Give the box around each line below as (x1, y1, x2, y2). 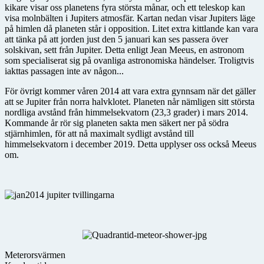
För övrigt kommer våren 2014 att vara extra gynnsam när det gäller (5, 85, 256, 96)
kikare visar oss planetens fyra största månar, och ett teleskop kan (5, 2, 245, 12)
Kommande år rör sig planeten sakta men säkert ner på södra (5, 117, 229, 128)
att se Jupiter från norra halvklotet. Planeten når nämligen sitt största (5, 96, 255, 107)
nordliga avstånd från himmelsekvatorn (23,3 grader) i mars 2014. (5, 107, 248, 117)
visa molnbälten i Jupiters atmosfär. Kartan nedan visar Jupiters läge (5, 12, 255, 23)
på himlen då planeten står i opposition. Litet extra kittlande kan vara (5, 23, 258, 34)
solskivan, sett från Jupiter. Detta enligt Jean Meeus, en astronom (5, 44, 244, 55)
